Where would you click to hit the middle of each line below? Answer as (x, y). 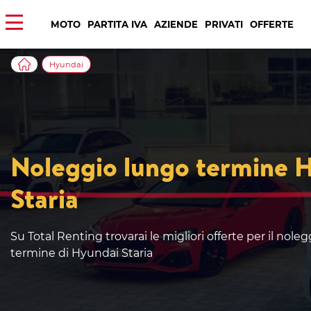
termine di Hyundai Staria (82, 253)
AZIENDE (176, 24)
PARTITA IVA (117, 24)
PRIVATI (224, 24)
